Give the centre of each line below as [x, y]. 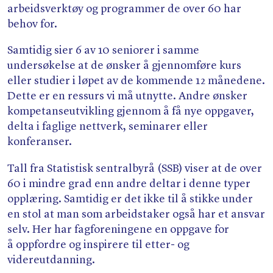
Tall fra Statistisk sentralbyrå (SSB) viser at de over [135, 168]
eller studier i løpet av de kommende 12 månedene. [136, 81]
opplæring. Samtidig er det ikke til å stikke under [130, 199]
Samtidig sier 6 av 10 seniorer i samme [103, 51]
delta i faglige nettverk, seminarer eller [108, 127]
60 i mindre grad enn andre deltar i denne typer [129, 184]
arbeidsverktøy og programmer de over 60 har [124, 9]
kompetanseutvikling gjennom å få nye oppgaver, [131, 112]
